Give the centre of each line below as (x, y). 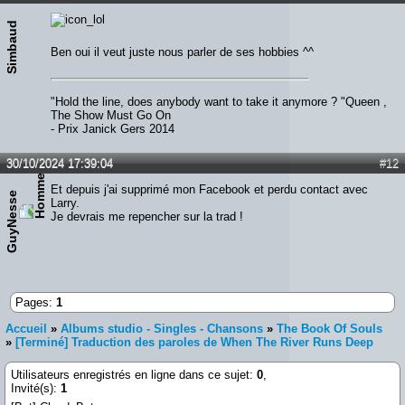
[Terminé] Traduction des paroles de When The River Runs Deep (194, 342)
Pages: (36, 302)
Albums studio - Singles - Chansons (162, 328)
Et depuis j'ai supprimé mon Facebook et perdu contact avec (209, 189)
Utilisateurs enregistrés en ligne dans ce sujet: (134, 374)
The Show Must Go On (111, 115)
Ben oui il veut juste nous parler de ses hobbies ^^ (182, 52)
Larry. (65, 202)
